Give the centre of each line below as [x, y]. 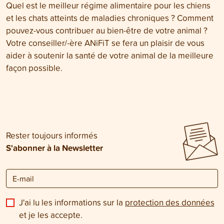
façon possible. [34, 68]
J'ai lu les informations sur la [72, 202]
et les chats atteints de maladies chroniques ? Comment [110, 18]
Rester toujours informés [52, 135]
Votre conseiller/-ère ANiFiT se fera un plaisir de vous [105, 43]
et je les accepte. [50, 215]
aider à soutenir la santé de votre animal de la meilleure [110, 55]
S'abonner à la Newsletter [54, 148]
